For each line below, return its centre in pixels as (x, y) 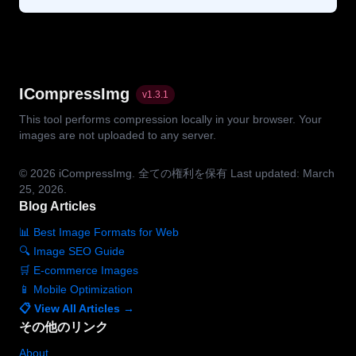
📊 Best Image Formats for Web (99, 232)
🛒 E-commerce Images (79, 270)
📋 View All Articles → (77, 308)
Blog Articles (58, 206)
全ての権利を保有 (183, 173)
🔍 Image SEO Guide (72, 251)
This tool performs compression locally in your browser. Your (170, 119)
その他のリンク (64, 327)
